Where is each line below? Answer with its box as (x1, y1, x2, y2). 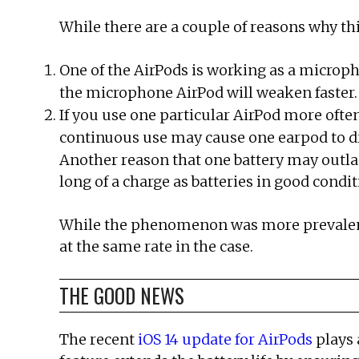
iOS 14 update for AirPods (138, 329, 313, 349)
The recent (59, 329, 138, 349)
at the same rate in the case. (59, 236, 253, 256)
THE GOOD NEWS (59, 280, 184, 310)
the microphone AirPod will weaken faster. (59, 83, 357, 102)
